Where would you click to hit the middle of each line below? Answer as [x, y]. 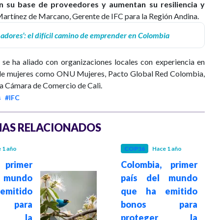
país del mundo [159, 178]
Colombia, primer [159, 164]
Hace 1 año [167, 148]
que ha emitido [159, 191]
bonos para [159, 204]
